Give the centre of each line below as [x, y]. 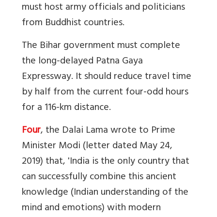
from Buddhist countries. [73, 24]
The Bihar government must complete [101, 46]
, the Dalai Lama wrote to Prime [108, 131]
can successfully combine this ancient [99, 178]
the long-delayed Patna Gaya [82, 62]
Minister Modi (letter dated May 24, [97, 147]
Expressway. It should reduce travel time [107, 77]
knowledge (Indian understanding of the [105, 193]
